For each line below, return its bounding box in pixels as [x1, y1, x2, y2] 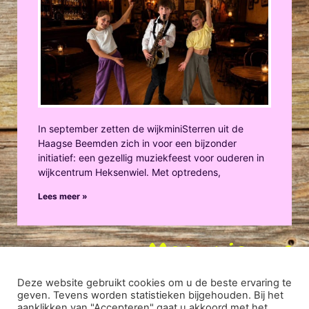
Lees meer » [38, 190, 88, 201]
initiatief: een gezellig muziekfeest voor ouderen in [38, 151, 264, 163]
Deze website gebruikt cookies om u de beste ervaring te [17, 277, 292, 289]
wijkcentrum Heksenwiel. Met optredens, [38, 166, 221, 178]
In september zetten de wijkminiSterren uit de [38, 122, 243, 134]
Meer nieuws [147, 235, 292, 272]
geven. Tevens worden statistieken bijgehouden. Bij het [17, 289, 283, 301]
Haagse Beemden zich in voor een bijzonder [38, 137, 237, 149]
